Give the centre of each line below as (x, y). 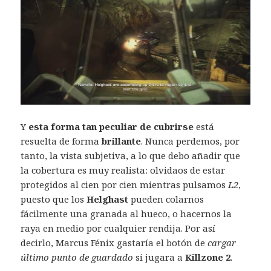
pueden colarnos (166, 199)
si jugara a (159, 257)
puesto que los (54, 199)
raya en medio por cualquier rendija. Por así (118, 228)
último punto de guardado (77, 257)
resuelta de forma (61, 141)
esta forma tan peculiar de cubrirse (113, 127)
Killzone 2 (208, 257)
